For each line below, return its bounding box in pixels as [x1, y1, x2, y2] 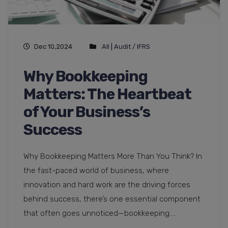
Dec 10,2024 [34, 43, 72, 51]
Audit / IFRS [114, 43, 150, 51]
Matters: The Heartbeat [23, 85, 191, 104]
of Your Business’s [23, 103, 150, 122]
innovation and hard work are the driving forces [23, 180, 190, 190]
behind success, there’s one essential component [23, 194, 201, 204]
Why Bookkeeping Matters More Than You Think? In [23, 152, 202, 161]
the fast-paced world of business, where [23, 166, 169, 176]
